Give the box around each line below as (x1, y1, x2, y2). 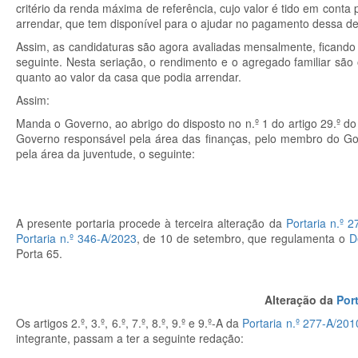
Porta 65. (16, 245, 62, 261)
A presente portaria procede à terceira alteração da (16, 215, 286, 231)
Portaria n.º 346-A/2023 (16, 230, 137, 246)
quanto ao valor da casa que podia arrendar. (16, 69, 241, 85)
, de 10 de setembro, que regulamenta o (136, 230, 349, 246)
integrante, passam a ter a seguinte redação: (16, 330, 244, 346)
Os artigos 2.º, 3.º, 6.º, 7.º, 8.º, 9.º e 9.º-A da (16, 315, 243, 331)
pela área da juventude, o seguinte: (16, 145, 195, 161)
